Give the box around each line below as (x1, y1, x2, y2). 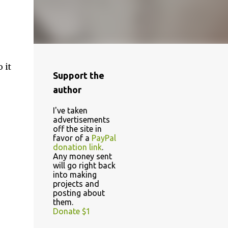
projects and (52, 179, 99, 188)
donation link (52, 142, 102, 152)
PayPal (91, 133, 116, 142)
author (52, 84, 81, 95)
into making (52, 170, 97, 179)
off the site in (52, 124, 102, 133)
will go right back (52, 161, 116, 170)
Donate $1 (52, 207, 91, 216)
